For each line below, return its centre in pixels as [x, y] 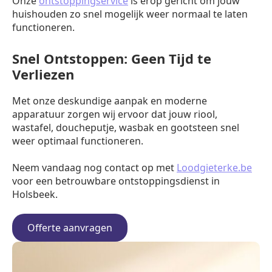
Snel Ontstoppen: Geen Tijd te [112, 58]
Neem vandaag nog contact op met [94, 168]
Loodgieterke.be [214, 168]
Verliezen [43, 74]
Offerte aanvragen [70, 228]
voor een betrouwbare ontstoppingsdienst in [116, 181]
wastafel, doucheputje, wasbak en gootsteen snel [126, 127]
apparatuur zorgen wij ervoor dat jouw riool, [115, 114]
